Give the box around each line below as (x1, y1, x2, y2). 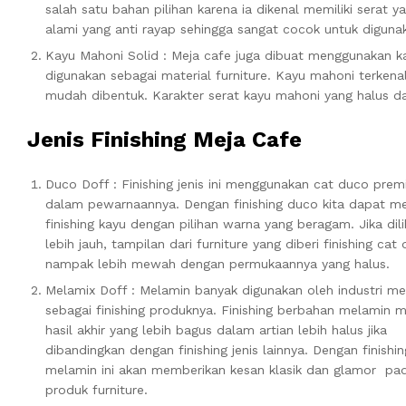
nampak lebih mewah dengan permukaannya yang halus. (45, 256, 390, 271)
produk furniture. (45, 382, 148, 397)
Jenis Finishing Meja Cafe (27, 126, 302, 152)
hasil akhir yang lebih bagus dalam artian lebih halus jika (45, 322, 387, 337)
